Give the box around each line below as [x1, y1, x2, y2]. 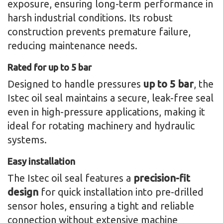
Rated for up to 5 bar [7, 62, 92, 73]
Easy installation [7, 156, 75, 167]
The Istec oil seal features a [7, 172, 133, 184]
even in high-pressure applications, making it [7, 106, 205, 118]
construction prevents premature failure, [7, 26, 191, 38]
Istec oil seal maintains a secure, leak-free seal [7, 92, 214, 104]
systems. [7, 134, 47, 146]
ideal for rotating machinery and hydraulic [7, 120, 195, 132]
